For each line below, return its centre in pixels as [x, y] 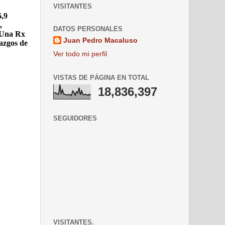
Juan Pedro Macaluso [100, 40]
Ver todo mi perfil [80, 54]
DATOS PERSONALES [88, 29]
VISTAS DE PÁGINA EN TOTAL [101, 77]
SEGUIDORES [75, 118]
